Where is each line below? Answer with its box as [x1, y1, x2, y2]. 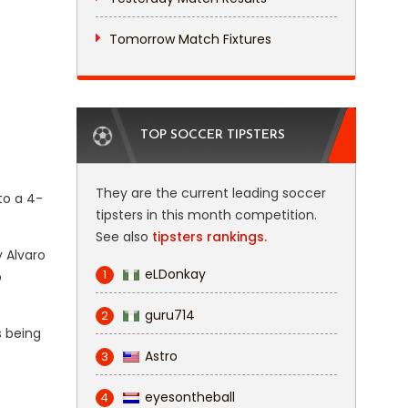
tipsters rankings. [151, 228, 267, 246]
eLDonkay [144, 265, 206, 283]
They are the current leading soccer [95, 184, 326, 202]
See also [95, 228, 152, 246]
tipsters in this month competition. [95, 206, 317, 224]
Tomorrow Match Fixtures [108, 30, 271, 48]
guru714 [144, 306, 195, 324]
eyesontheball [144, 388, 235, 406]
